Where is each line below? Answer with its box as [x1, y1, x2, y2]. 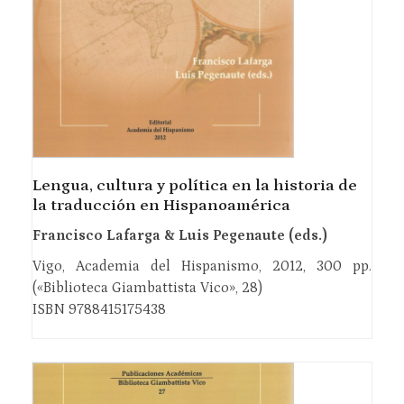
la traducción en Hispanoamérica [32, 196, 290, 215]
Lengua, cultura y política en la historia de [32, 176, 357, 195]
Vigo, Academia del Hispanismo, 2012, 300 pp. [32, 257, 372, 274]
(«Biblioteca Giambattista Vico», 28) [32, 279, 262, 296]
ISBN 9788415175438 [32, 300, 166, 317]
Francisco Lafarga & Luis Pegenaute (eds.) [32, 226, 327, 243]
